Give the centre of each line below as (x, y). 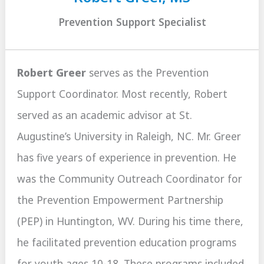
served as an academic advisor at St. (105, 115)
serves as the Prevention (148, 73)
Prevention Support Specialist (132, 22)
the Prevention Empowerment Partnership (121, 200)
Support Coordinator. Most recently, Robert (123, 94)
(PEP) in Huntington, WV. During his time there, (131, 221)
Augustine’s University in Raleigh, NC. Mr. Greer (129, 136)
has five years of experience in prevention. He (127, 158)
